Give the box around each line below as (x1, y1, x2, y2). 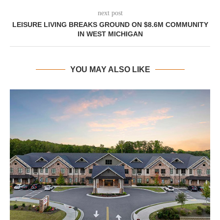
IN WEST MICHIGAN (77, 30, 143, 38)
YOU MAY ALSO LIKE (70, 65, 150, 74)
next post (97, 9, 123, 17)
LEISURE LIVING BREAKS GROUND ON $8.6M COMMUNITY (12, 21, 208, 28)
